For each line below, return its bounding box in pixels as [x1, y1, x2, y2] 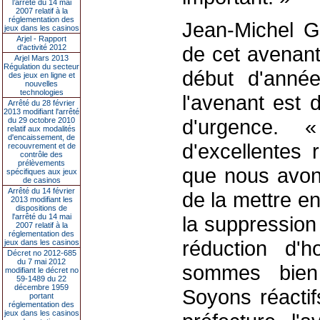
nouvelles [25, 79, 58, 88]
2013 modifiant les [10, 195, 73, 204]
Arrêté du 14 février [8, 186, 75, 195]
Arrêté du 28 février [8, 99, 75, 107]
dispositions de [16, 204, 67, 212]
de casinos [22, 176, 61, 184]
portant [29, 291, 54, 300]
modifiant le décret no [4, 266, 79, 274]
